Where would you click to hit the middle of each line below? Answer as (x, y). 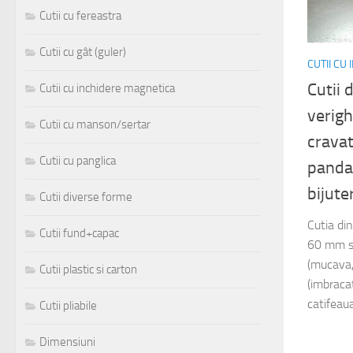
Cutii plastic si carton (88, 270)
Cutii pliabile (68, 306)
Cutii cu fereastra (80, 16)
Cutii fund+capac (79, 234)
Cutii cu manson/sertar (95, 125)
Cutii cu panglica (78, 161)
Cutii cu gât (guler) (83, 52)
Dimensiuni (67, 342)
